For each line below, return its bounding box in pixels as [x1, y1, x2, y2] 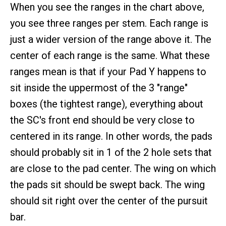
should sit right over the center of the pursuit [10, 195, 208, 207]
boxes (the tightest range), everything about [10, 98, 203, 110]
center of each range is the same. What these [10, 49, 210, 62]
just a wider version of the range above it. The [10, 33, 211, 46]
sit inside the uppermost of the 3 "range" [10, 82, 188, 94]
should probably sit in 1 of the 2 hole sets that [10, 146, 212, 159]
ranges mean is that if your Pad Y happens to [10, 66, 206, 78]
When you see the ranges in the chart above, [10, 1, 204, 14]
